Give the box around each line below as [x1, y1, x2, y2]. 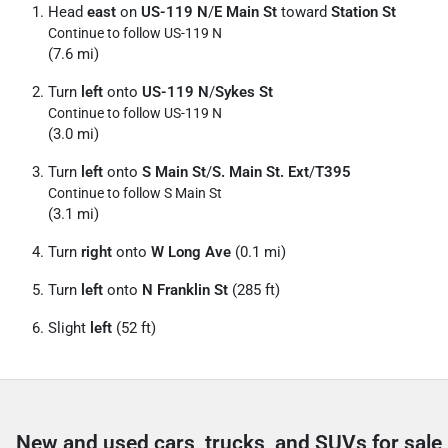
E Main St [214, 3, 277, 21]
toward [277, 3, 331, 21]
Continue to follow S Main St [48, 185, 222, 201]
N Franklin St [142, 281, 228, 299]
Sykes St [215, 83, 273, 101]
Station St [331, 3, 396, 21]
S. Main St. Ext [212, 163, 309, 181]
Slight [48, 319, 90, 337]
